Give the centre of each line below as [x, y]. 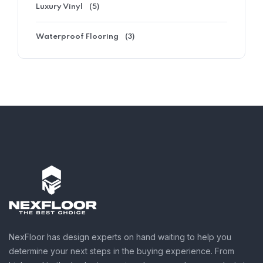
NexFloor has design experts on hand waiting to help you [120, 237]
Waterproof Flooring [77, 37]
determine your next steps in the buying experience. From [122, 251]
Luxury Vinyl [59, 7]
